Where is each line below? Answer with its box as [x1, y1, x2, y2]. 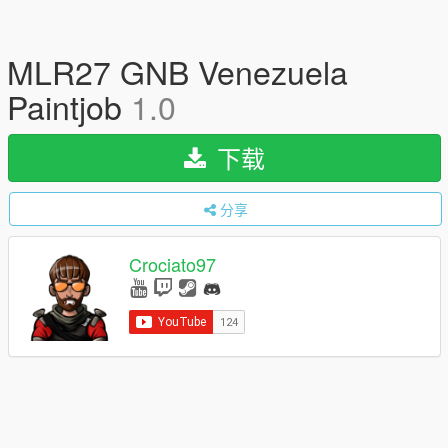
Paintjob [7, 83, 131, 129]
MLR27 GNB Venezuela [7, 48, 348, 94]
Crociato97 [129, 251, 216, 278]
